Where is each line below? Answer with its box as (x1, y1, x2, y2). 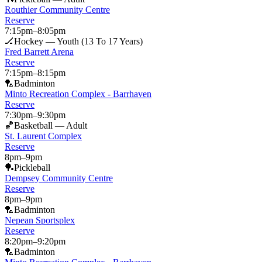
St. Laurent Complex (5, 130, 82, 141)
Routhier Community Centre (5, 4, 110, 15)
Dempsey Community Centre (5, 173, 113, 183)
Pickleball (14, 162, 50, 173)
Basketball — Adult (14, 120, 87, 130)
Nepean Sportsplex (5, 215, 75, 225)
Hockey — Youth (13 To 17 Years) (14, 36, 143, 46)
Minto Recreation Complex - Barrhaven (5, 88, 151, 99)
